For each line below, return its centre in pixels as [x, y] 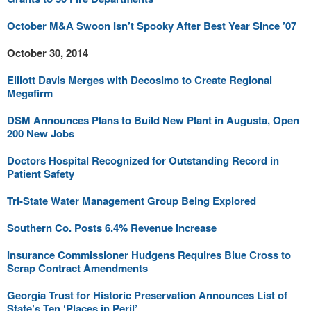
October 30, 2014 [48, 53]
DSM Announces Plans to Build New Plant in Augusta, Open [153, 120]
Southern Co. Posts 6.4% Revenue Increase [112, 228]
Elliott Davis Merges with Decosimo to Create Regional [140, 80]
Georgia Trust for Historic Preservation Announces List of [147, 295]
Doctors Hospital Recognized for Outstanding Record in [143, 160]
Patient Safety [41, 174]
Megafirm [30, 93]
